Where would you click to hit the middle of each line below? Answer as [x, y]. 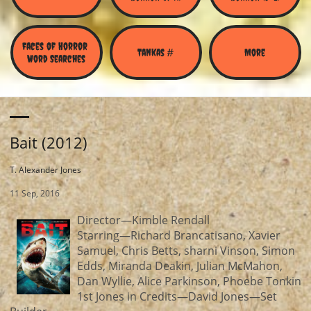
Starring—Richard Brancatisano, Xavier [178, 235]
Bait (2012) [49, 142]
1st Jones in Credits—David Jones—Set [177, 296]
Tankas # [155, 52]
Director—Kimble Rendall [143, 220]
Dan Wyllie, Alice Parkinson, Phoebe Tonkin [189, 281]
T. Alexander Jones [45, 170]
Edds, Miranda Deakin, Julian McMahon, [179, 266]
